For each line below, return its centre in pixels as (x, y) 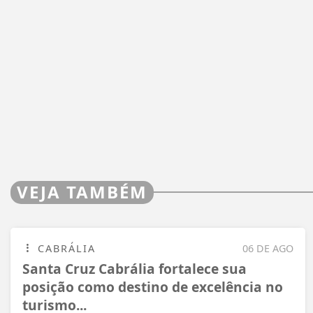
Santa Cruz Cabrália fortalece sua (134, 268)
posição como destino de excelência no (153, 286)
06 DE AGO (268, 248)
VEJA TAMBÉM (82, 191)
